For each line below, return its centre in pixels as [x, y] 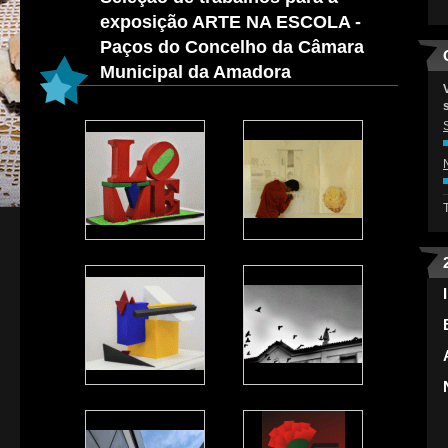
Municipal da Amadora [195, 72]
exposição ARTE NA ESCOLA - [230, 22]
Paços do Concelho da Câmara [232, 47]
